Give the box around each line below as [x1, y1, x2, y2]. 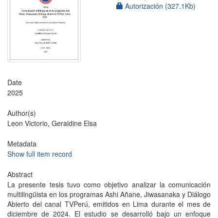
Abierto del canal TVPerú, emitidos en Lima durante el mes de [7, 199, 211, 209]
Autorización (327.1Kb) [123, 1, 196, 11]
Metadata [7, 139, 36, 148]
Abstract [7, 169, 33, 179]
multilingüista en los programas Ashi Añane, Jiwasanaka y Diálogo [7, 189, 211, 199]
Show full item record [7, 149, 72, 159]
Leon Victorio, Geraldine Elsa [7, 118, 97, 128]
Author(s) [7, 108, 36, 118]
